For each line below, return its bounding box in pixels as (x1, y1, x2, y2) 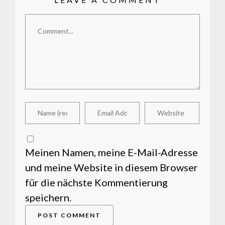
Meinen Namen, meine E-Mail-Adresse (25, 146, 198, 158)
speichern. (25, 191, 71, 203)
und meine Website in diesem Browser (25, 161, 198, 173)
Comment (25, 15, 69, 27)
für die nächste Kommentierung (25, 176, 168, 188)
